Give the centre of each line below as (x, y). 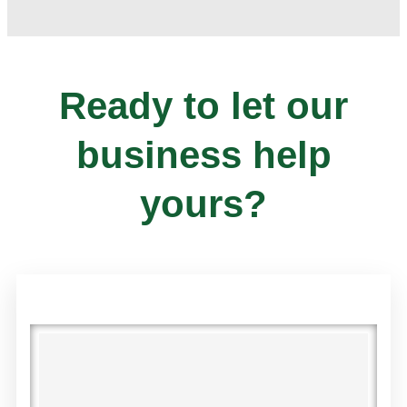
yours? (203, 203)
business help (203, 154)
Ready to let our (203, 105)
